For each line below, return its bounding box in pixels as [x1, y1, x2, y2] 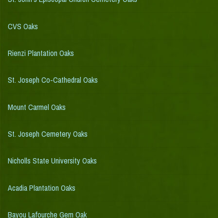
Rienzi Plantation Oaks [8, 47, 74, 58]
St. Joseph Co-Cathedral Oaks [8, 74, 98, 86]
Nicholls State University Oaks [8, 155, 97, 166]
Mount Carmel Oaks [8, 101, 66, 112]
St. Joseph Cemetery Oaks [8, 128, 88, 140]
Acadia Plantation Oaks [8, 182, 75, 193]
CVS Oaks [8, 20, 38, 32]
